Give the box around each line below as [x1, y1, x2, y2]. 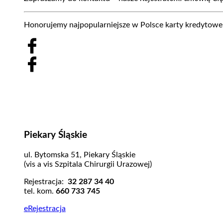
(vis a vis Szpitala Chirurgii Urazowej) [23, 160, 152, 169]
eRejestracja [23, 205, 66, 213]
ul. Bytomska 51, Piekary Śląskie [23, 151, 135, 159]
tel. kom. [23, 187, 56, 196]
